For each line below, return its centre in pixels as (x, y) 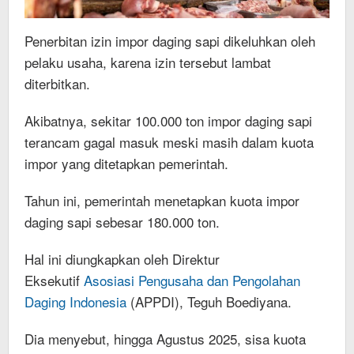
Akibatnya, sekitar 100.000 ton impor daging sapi (168, 121)
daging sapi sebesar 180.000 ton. (122, 222)
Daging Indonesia (77, 302)
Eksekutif (54, 281)
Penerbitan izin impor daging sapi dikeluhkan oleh (170, 41)
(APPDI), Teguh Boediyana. (211, 302)
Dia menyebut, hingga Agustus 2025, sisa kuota (165, 339)
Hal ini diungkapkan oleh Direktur (122, 259)
